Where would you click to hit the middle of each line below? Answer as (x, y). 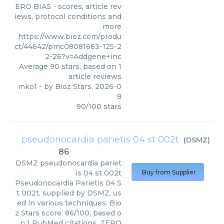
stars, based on (89, 66)
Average (34, 66)
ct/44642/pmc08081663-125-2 (68, 46)
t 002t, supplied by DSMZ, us (69, 193)
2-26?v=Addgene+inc (83, 56)
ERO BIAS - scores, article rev (68, 6)
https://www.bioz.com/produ (70, 36)
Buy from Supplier (169, 172)
